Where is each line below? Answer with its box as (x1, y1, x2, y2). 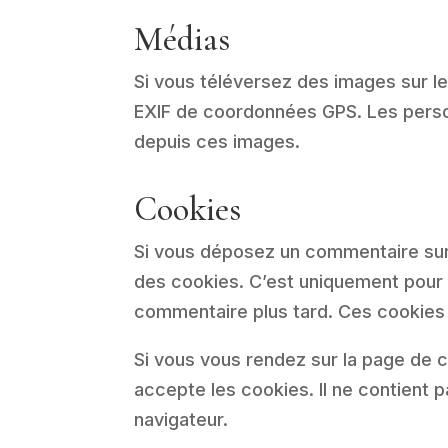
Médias (134, 18, 231, 60)
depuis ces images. (134, 130, 301, 152)
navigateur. (134, 408, 229, 430)
